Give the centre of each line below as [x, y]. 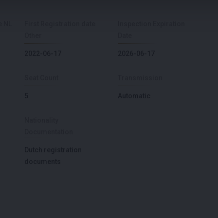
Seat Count [41, 78]
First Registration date [60, 24]
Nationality [41, 120]
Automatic [134, 96]
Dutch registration [53, 150]
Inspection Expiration [151, 24]
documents [43, 161]
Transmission [140, 78]
